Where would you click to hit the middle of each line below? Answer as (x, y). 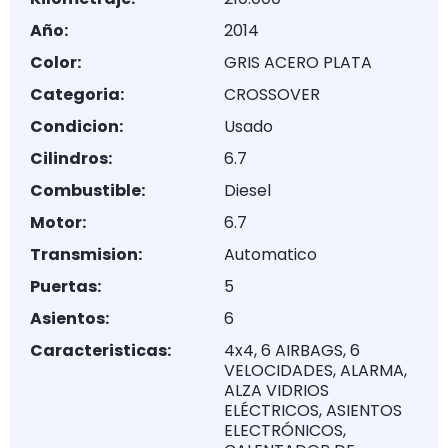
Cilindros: (71, 158)
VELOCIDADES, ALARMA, (315, 370)
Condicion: (76, 126)
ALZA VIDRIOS (276, 390)
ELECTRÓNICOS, (285, 430)
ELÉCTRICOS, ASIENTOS (313, 410)
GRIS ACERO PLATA (298, 62)
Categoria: (77, 94)
